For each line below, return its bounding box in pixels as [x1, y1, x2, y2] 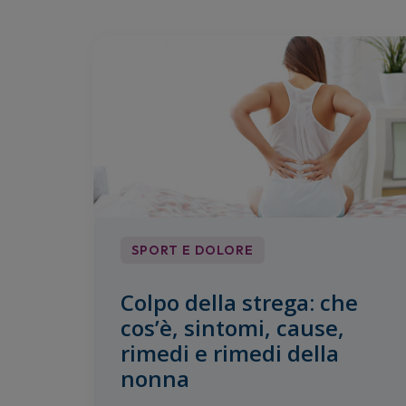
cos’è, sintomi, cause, [121, 312, 344, 343]
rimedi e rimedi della [121, 337, 339, 368]
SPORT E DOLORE [131, 241, 254, 258]
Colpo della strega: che [121, 286, 358, 317]
